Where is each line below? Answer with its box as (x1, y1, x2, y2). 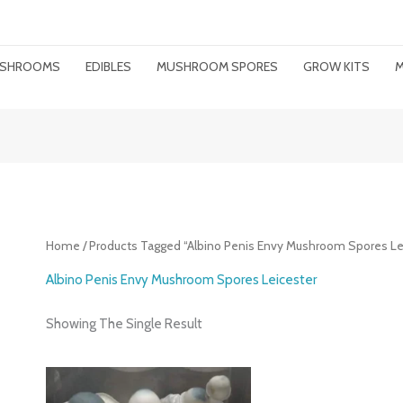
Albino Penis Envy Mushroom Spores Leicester (46, 271, 318, 288)
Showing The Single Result (46, 315, 203, 332)
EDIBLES (85, 58, 131, 75)
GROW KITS (303, 58, 370, 75)
